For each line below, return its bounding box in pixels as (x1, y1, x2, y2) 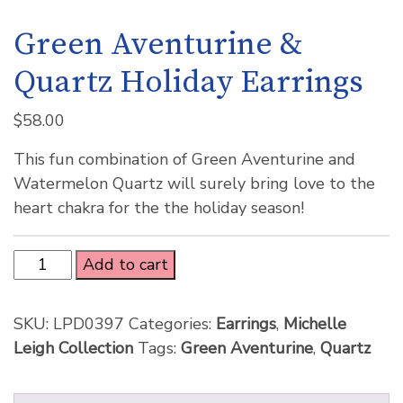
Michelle (283, 313, 346, 335)
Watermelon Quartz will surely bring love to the (13, 173, 375, 194)
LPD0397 (53, 313, 124, 335)
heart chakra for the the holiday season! (13, 197, 304, 219)
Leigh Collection (13, 337, 133, 359)
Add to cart (83, 254, 169, 275)
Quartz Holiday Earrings (13, 63, 363, 103)
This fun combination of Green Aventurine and (13, 148, 355, 170)
